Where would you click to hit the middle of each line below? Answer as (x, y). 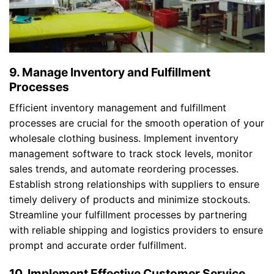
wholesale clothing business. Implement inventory (124, 139)
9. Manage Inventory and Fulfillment (110, 72)
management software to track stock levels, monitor (131, 154)
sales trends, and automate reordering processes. (124, 169)
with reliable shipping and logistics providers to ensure (136, 230)
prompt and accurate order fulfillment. (98, 246)
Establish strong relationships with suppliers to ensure (134, 184)
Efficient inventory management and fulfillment (118, 108)
